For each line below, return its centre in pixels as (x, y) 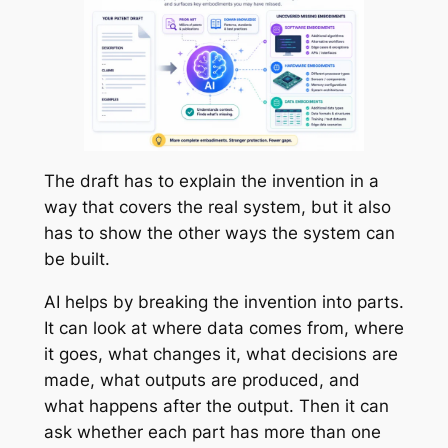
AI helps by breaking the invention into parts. (223, 301)
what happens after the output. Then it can (216, 405)
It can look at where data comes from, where (223, 327)
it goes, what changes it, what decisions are (220, 353)
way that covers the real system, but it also (217, 206)
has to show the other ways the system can (219, 232)
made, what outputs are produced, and (201, 379)
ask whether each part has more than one (212, 431)
